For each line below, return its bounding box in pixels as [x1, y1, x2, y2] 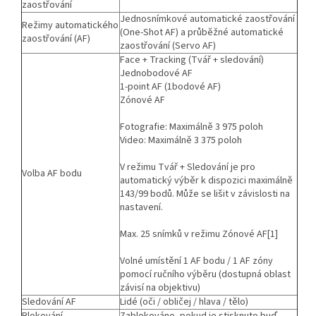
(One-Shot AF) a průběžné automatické [120, 25, 284, 39]
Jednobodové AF [120, 66, 193, 80]
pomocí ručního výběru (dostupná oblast [120, 267, 291, 281]
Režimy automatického [22, 18, 119, 32]
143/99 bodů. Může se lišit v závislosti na [120, 186, 290, 201]
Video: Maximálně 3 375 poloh [120, 133, 242, 147]
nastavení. [120, 200, 163, 214]
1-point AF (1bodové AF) [120, 79, 221, 94]
